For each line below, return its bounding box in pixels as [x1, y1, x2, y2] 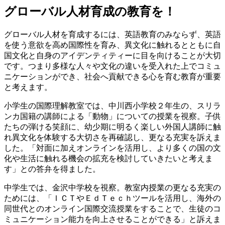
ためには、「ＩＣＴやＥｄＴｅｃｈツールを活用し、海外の [4, 194, 221, 203]
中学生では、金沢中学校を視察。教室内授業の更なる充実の [4, 183, 221, 192]
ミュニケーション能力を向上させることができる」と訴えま [4, 215, 221, 224]
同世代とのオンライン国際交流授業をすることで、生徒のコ [4, 204, 221, 213]
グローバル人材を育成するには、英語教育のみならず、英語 [4, 30, 221, 39]
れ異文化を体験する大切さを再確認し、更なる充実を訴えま [4, 133, 221, 142]
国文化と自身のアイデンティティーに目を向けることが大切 [4, 51, 221, 60]
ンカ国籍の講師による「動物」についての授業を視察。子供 [4, 112, 221, 121]
